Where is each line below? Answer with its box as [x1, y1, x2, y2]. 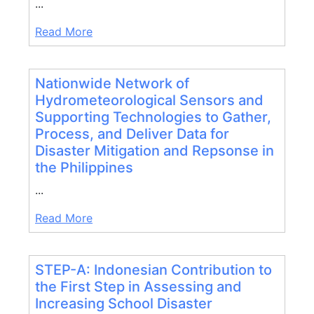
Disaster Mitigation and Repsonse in [35, 142, 274, 159]
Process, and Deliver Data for [35, 125, 229, 142]
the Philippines [35, 159, 133, 176]
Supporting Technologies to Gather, [35, 109, 271, 125]
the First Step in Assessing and [35, 278, 242, 295]
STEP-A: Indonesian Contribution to [35, 261, 272, 278]
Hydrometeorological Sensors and [35, 92, 264, 109]
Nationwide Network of [35, 75, 189, 92]
